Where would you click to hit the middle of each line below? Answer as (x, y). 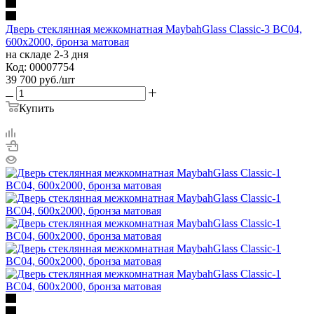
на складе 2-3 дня (47, 54)
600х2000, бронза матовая (67, 41)
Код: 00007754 (40, 67)
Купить (36, 108)
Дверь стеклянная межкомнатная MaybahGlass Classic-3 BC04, (154, 29)
